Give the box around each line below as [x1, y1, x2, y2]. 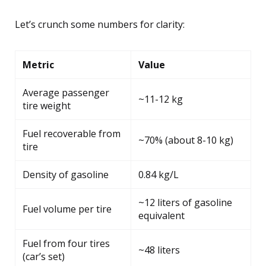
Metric [23, 58, 54, 71]
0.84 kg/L [138, 167, 179, 181]
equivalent [138, 208, 185, 222]
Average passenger [23, 85, 109, 99]
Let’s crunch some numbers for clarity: [15, 17, 185, 31]
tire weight [23, 99, 71, 112]
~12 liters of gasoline [138, 195, 232, 209]
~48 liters [138, 243, 180, 256]
